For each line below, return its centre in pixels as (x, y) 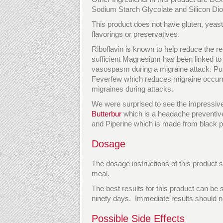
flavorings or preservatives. (136, 34)
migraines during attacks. (132, 89)
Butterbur (107, 114)
